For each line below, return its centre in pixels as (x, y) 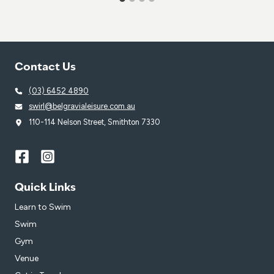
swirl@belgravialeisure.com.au (82, 106)
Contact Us (45, 67)
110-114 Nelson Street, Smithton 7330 (94, 122)
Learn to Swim (43, 207)
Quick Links (45, 188)
